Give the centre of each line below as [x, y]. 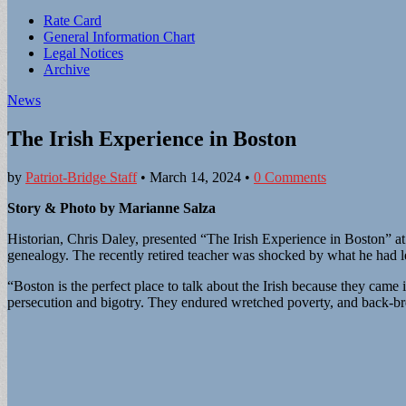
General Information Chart [119, 37]
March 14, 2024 [195, 177]
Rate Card [72, 20]
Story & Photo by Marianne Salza [111, 208]
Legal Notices [83, 53]
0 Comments [290, 177]
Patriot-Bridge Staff [81, 177]
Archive [67, 69]
